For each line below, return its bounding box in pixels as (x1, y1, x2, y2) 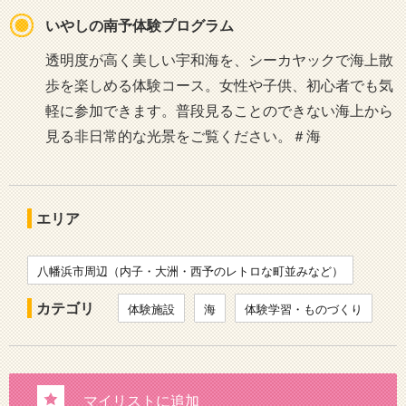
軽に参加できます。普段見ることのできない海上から (45, 101, 393, 121)
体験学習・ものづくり (245, 301, 362, 317)
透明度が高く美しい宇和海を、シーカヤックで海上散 (45, 50, 393, 70)
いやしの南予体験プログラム (45, 15, 234, 35)
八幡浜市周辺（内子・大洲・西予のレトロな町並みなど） (37, 263, 343, 279)
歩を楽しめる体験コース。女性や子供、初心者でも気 (45, 75, 393, 95)
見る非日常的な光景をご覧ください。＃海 (45, 126, 321, 146)
